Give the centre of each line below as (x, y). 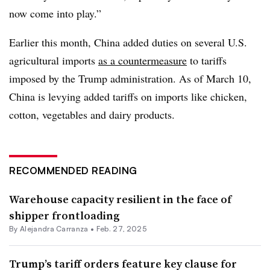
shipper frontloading (64, 215)
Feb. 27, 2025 (121, 229)
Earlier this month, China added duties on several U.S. (128, 42)
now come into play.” (55, 13)
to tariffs (207, 60)
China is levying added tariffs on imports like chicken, (128, 96)
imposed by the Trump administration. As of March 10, (130, 78)
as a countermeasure (143, 60)
